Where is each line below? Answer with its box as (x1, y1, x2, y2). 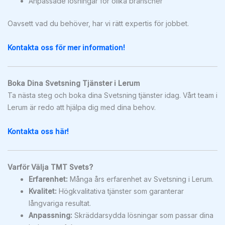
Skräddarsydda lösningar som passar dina (72, 210, 213, 219)
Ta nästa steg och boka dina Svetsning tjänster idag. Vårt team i (8, 90, 217, 99)
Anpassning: (29, 210, 72, 219)
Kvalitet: (29, 186, 57, 195)
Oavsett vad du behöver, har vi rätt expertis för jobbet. (8, 19, 189, 28)
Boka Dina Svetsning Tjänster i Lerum (8, 78, 140, 87)
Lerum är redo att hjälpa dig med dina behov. (8, 102, 156, 111)
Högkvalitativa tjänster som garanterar (57, 186, 184, 195)
